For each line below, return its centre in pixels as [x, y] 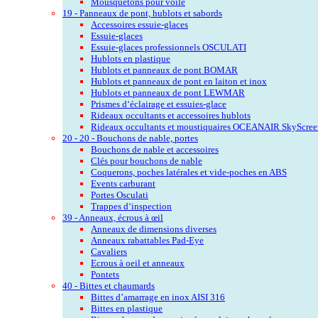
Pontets [105, 274]
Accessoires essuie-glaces [139, 24]
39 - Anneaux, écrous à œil [113, 217]
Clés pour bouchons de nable [147, 160]
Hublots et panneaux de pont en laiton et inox [179, 81]
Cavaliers [109, 251]
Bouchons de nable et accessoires [155, 149]
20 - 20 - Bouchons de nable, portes [130, 138]
